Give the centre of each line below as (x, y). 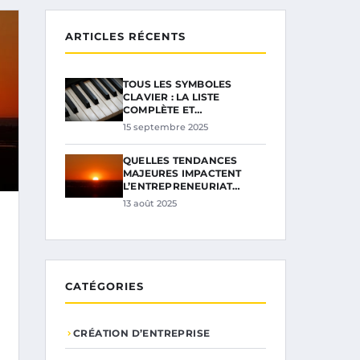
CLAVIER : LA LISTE (172, 97)
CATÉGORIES (104, 286)
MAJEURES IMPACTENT (182, 173)
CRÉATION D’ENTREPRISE (142, 333)
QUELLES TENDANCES (180, 160)
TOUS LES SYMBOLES (178, 84)
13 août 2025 (150, 203)
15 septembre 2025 (166, 127)
